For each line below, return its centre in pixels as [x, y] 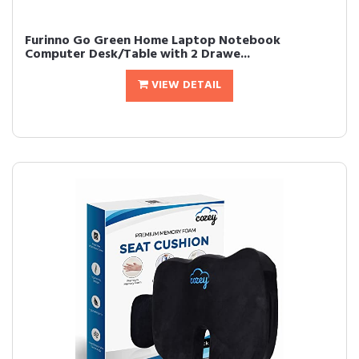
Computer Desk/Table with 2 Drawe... [137, 54]
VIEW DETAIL [185, 85]
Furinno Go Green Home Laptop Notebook [153, 41]
